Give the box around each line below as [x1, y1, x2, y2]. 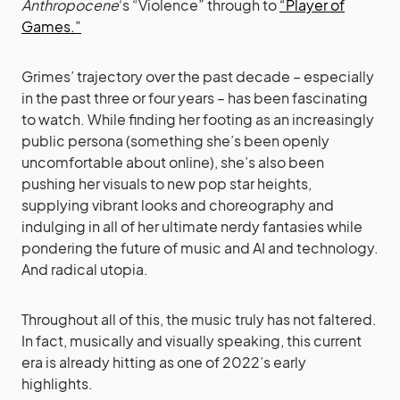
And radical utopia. [21, 259, 148, 279]
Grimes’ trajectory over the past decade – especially [21, 66, 374, 86]
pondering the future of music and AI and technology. [21, 237, 379, 257]
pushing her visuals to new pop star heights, [21, 173, 312, 193]
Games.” [21, 16, 81, 36]
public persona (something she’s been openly [21, 130, 329, 150]
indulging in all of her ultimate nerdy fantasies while [21, 216, 362, 236]
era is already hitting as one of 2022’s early [21, 352, 306, 371]
